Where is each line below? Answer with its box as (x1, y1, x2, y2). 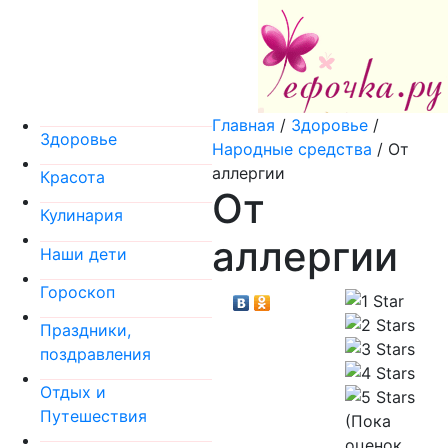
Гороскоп (40, 281, 115, 302)
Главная (212, 115, 275, 135)
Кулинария (40, 205, 123, 226)
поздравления (40, 343, 151, 364)
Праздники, (40, 319, 131, 340)
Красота (40, 167, 105, 188)
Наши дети (40, 243, 127, 264)
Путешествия (40, 405, 147, 426)
